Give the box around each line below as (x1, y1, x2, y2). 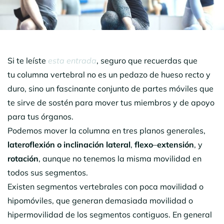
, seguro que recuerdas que (96, 55, 197, 65)
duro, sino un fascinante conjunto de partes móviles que (7, 83, 213, 93)
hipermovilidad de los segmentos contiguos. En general (7, 209, 212, 219)
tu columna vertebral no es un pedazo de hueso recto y (7, 69, 210, 79)
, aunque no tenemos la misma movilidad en (38, 153, 201, 163)
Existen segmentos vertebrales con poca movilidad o (7, 181, 203, 191)
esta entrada (48, 55, 96, 65)
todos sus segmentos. (7, 167, 88, 177)
